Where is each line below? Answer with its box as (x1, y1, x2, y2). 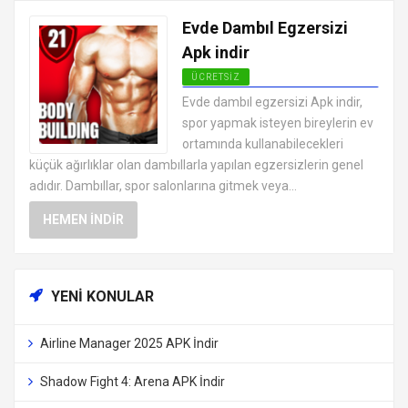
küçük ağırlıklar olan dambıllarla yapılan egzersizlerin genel (29, 158, 363, 173)
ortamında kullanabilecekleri (182, 137, 343, 152)
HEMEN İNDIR (43, 212, 124, 228)
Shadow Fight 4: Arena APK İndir (39, 374, 225, 390)
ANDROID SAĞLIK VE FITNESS (191, 90, 338, 101)
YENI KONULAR (47, 288, 154, 306)
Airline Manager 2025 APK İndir (39, 336, 219, 352)
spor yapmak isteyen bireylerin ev (182, 116, 373, 131)
